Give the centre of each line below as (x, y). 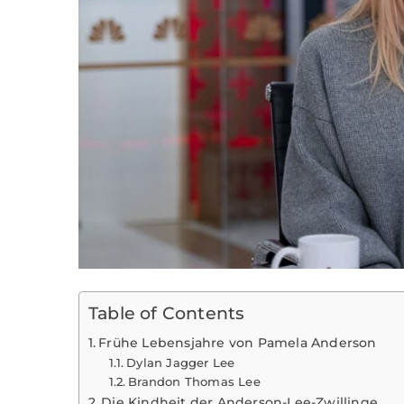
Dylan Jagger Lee (181, 363)
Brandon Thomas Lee (194, 382)
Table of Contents (167, 313)
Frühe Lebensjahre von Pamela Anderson (238, 343)
